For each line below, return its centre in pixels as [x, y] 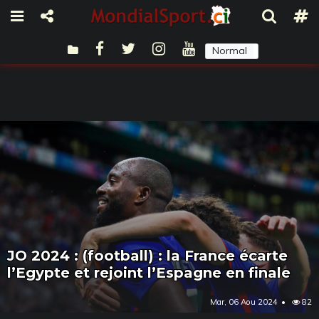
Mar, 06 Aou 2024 [244, 302]
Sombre [286, 50]
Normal [229, 50]
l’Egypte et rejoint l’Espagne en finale [149, 272]
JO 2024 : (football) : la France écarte [147, 255]
